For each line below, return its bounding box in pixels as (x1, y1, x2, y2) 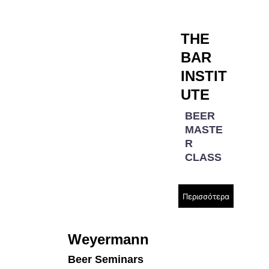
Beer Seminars (68, 253, 144, 265)
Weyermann (68, 231, 154, 247)
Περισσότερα (183, 191, 230, 201)
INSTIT (180, 68, 227, 84)
